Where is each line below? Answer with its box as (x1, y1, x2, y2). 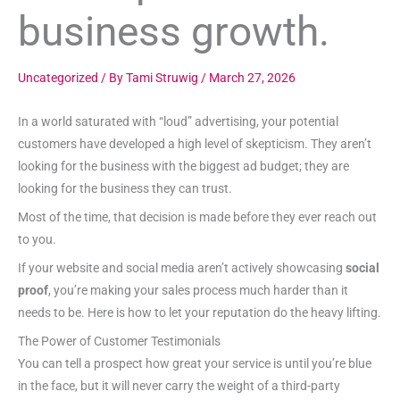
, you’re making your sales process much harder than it (48, 282, 348, 297)
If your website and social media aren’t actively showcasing (18, 260, 346, 275)
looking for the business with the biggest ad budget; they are (18, 159, 349, 174)
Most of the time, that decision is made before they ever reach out (18, 210, 377, 225)
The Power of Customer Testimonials (18, 333, 221, 348)
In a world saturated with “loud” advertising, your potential (18, 114, 338, 129)
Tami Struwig (126, 70, 201, 85)
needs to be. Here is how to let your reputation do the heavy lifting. (18, 304, 381, 320)
